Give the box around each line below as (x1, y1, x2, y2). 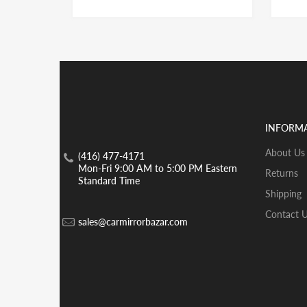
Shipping (265, 188, 302, 200)
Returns (265, 167, 298, 180)
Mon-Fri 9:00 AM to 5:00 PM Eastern (78, 162, 237, 175)
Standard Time (78, 175, 140, 187)
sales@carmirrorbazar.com (78, 216, 188, 228)
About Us (265, 147, 305, 159)
